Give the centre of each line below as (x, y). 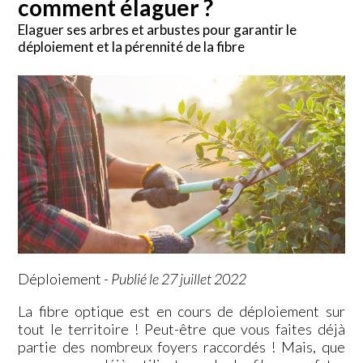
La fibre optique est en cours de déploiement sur (181, 311)
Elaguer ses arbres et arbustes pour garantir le (158, 29)
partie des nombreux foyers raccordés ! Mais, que (181, 346)
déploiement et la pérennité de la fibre (132, 46)
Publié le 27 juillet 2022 (179, 278)
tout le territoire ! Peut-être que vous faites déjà (181, 329)
